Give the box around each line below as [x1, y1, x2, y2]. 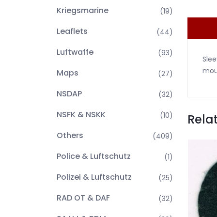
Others [57, 130, 83, 141]
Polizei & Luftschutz [57, 171, 132, 183]
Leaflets [57, 26, 88, 37]
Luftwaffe [57, 46, 93, 58]
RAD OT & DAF [57, 192, 110, 203]
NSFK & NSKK [57, 109, 106, 120]
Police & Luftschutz [57, 151, 131, 162]
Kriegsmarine [57, 5, 108, 16]
